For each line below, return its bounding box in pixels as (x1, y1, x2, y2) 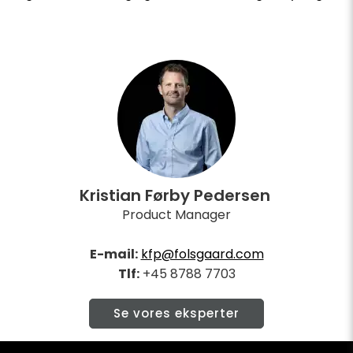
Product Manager (122, 206, 231, 225)
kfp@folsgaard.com (140, 245, 264, 264)
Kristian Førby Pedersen (79, 184, 274, 207)
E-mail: (89, 245, 138, 264)
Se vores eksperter (113, 305, 240, 322)
